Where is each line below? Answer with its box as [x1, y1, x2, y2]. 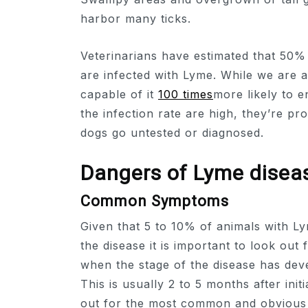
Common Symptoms [80, 192, 229, 210]
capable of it [80, 87, 158, 101]
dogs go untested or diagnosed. [80, 125, 264, 140]
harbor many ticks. [80, 12, 191, 26]
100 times [158, 87, 213, 101]
